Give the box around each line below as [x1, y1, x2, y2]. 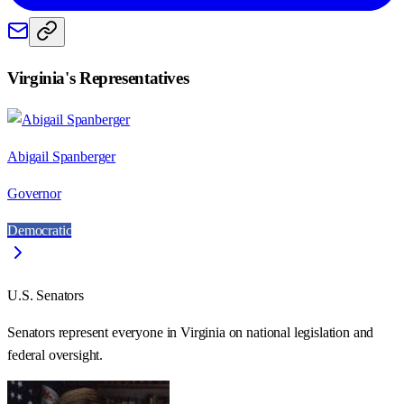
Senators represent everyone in [7, 324, 181, 340]
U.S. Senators [7, 287, 84, 303]
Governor [7, 185, 61, 201]
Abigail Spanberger [7, 148, 116, 164]
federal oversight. [7, 346, 104, 363]
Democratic [7, 222, 72, 238]
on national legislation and [225, 324, 374, 340]
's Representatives [65, 68, 189, 87]
